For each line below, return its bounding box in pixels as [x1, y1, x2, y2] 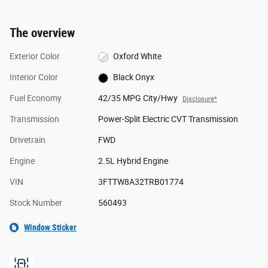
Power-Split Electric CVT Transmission [98, 114, 238, 124]
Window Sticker [24, 222, 77, 232]
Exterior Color [10, 51, 60, 61]
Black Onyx [113, 72, 155, 82]
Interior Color [10, 72, 58, 82]
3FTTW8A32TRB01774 [98, 176, 184, 187]
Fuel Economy [10, 93, 62, 103]
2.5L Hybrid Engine [98, 156, 168, 166]
